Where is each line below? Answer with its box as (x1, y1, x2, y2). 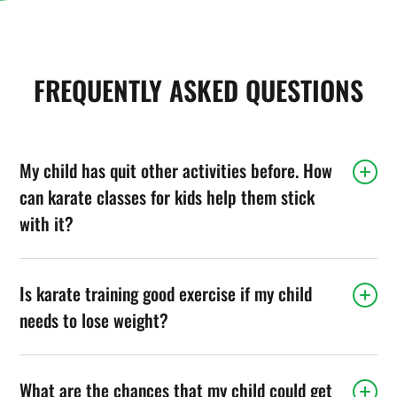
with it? (19, 209, 74, 237)
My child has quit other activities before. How (19, 156, 333, 183)
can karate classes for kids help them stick (19, 183, 315, 210)
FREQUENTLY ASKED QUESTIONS (34, 69, 363, 110)
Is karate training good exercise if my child (19, 279, 313, 307)
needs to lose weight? (19, 306, 169, 333)
